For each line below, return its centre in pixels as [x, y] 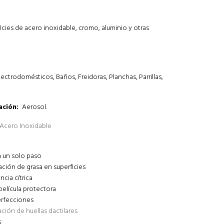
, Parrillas [149, 77]
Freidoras [91, 77]
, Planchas [121, 77]
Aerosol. [34, 107]
